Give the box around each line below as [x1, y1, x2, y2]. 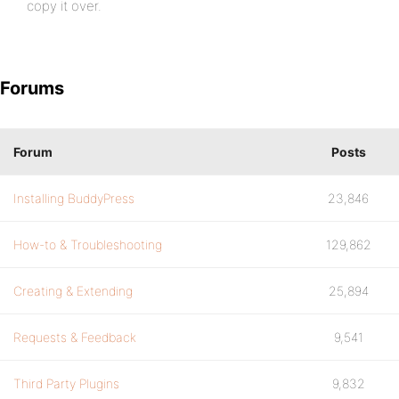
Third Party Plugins [13, 376, 119, 391]
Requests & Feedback [13, 330, 136, 345]
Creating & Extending [13, 283, 133, 298]
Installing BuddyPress [13, 191, 134, 206]
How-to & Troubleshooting [13, 237, 162, 252]
